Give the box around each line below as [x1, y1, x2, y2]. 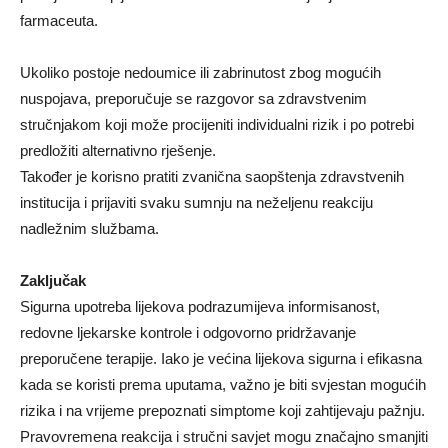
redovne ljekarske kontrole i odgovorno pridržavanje [20, 324, 356, 342]
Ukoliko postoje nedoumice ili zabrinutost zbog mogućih [20, 64, 381, 82]
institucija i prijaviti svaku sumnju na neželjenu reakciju [20, 194, 373, 212]
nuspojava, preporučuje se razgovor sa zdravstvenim [20, 90, 367, 108]
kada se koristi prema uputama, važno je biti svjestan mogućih [20, 376, 426, 394]
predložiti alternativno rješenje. [20, 142, 216, 160]
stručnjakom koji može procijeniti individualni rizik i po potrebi [20, 116, 414, 134]
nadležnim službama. [20, 220, 159, 238]
